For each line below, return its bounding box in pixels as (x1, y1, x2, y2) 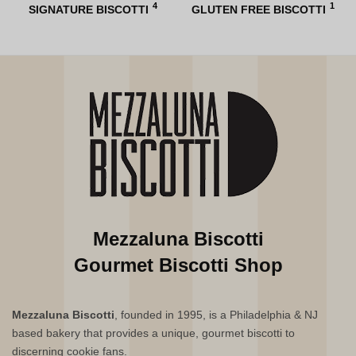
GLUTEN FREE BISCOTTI (192, 2, 326, 16)
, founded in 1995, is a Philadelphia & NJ (114, 308, 319, 322)
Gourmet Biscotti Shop (73, 254, 283, 277)
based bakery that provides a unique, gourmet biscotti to (12, 327, 296, 340)
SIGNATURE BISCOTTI (29, 2, 149, 16)
